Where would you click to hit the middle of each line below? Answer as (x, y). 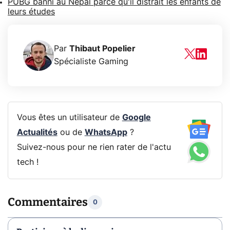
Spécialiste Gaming (91, 61)
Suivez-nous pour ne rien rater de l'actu (94, 148)
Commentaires (48, 202)
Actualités (37, 133)
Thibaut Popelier (102, 49)
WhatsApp (106, 133)
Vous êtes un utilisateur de (69, 118)
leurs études (31, 12)
